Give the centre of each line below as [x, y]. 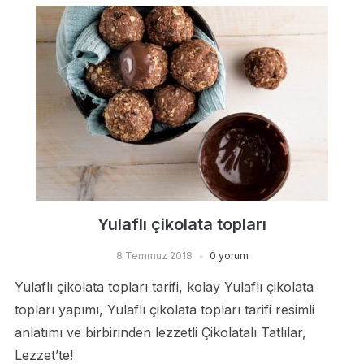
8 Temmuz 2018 [154, 256]
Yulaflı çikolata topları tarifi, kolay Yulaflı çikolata [164, 287]
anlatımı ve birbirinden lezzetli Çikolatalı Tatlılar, [160, 332]
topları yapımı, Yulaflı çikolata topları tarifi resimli [164, 310]
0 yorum [229, 256]
